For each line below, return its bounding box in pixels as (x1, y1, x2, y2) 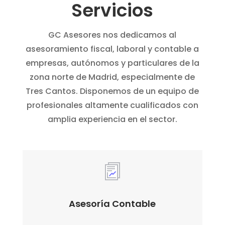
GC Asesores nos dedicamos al (48, 29, 177, 41)
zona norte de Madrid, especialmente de (30, 71, 195, 83)
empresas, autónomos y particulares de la (25, 57, 199, 69)
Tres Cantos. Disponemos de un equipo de (26, 85, 199, 97)
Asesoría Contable (69, 197, 156, 210)
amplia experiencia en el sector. (47, 113, 177, 125)
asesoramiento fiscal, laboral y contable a (26, 43, 199, 55)
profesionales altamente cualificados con (26, 99, 198, 111)
